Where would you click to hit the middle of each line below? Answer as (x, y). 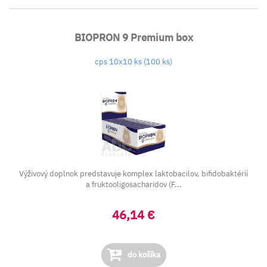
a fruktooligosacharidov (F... (133, 184)
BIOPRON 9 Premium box (133, 38)
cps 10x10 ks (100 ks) (133, 62)
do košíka (143, 255)
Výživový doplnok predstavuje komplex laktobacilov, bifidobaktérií (133, 174)
